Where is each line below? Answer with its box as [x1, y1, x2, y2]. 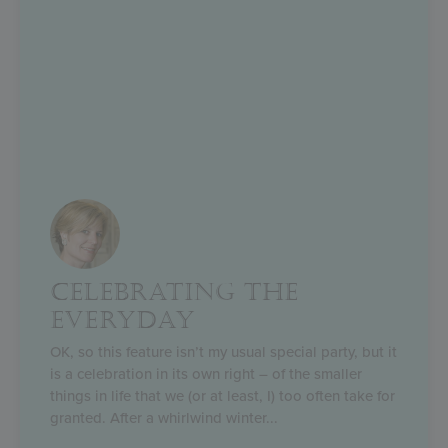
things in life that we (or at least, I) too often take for [50, 386, 395, 405]
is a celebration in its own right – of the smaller [50, 364, 362, 383]
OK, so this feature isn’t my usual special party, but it [50, 342, 397, 361]
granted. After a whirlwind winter [50, 408, 266, 427]
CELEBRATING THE [50, 277, 298, 307]
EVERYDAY [50, 305, 196, 335]
